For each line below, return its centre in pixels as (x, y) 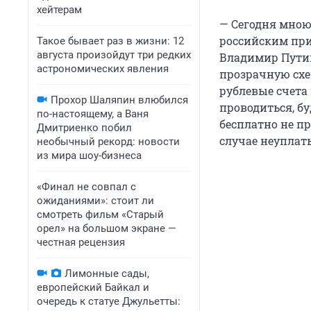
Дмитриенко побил (84, 128)
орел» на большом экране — (107, 228)
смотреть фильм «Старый (100, 215)
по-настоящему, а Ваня (93, 114)
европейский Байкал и (93, 287)
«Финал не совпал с (86, 187)
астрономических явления (103, 69)
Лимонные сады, (107, 274)
